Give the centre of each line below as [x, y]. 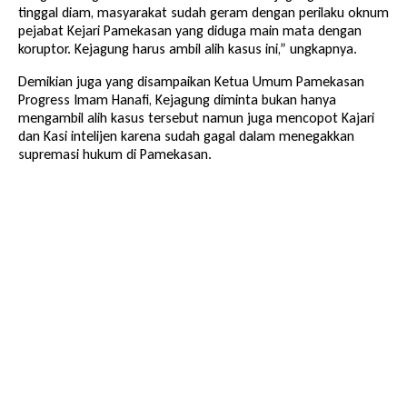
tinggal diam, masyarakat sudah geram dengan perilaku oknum [203, 12]
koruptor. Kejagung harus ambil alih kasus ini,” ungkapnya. [188, 48]
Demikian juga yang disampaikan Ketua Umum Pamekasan [191, 81]
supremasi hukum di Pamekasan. [115, 154]
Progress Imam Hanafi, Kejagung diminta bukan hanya [177, 99]
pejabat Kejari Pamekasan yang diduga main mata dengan [190, 30]
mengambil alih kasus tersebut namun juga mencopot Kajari [196, 117]
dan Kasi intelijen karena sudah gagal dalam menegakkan [186, 135]
